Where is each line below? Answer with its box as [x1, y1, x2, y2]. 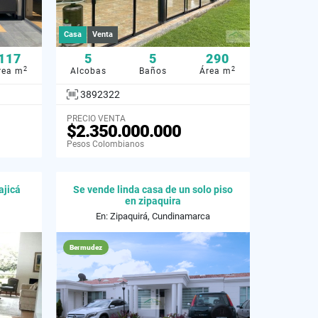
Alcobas [70, 66, 106, 76]
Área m [199, 66, 231, 76]
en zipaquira [125, 194, 181, 207]
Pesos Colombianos [67, 138, 144, 149]
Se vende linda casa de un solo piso [73, 183, 233, 195]
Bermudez [70, 243, 102, 251]
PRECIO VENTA [67, 113, 126, 124]
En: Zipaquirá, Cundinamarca [96, 210, 210, 221]
